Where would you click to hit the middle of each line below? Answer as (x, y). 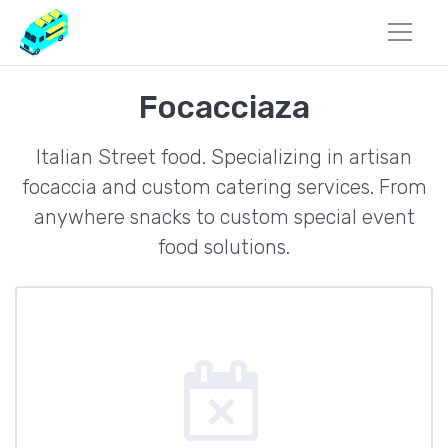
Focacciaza (224, 107)
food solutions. (224, 247)
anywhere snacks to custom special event (224, 217)
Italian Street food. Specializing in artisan (224, 157)
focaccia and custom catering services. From (224, 187)
